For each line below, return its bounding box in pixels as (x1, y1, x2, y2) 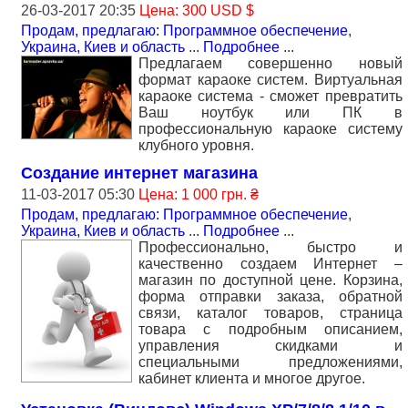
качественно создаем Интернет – (138, 256, 403, 271)
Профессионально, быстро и (138, 240, 403, 255)
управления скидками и (138, 338, 403, 353)
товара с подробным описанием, (138, 321, 403, 337)
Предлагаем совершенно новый (138, 56, 403, 71)
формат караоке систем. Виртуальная (138, 72, 403, 87)
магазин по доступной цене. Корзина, (138, 272, 403, 288)
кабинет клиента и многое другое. (138, 371, 365, 386)
